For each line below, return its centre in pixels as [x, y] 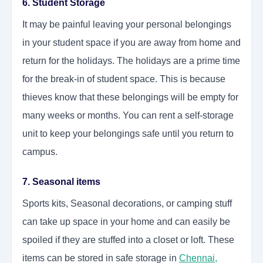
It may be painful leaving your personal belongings [127, 25]
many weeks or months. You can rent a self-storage [128, 116]
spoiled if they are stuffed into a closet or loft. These [128, 240]
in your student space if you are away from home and [131, 43]
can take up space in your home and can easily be [126, 222]
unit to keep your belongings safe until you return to [128, 134]
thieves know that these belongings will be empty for [130, 97]
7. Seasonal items [61, 182]
